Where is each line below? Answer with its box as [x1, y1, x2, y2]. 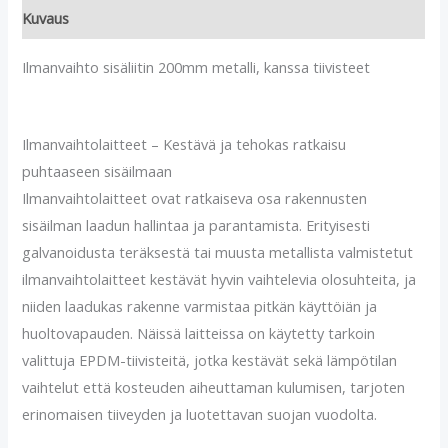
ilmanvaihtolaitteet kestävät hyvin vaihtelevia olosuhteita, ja [22, 268, 417, 289]
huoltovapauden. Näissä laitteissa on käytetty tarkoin [22, 322, 376, 343]
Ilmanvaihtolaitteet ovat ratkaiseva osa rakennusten [22, 187, 368, 208]
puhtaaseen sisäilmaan [22, 160, 173, 181]
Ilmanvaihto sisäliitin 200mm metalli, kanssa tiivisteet [22, 56, 371, 77]
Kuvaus [22, 7, 70, 28]
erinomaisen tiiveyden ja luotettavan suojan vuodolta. [22, 403, 378, 424]
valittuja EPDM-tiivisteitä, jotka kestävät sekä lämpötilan [22, 349, 398, 370]
